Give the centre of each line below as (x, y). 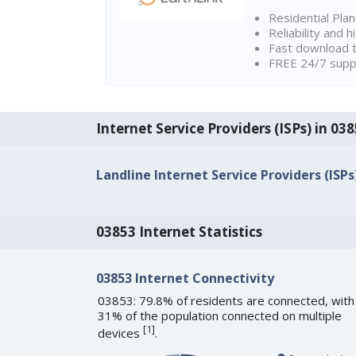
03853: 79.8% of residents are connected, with (226, 301)
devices (120, 333)
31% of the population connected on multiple (219, 316)
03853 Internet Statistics (179, 232)
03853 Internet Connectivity (185, 279)
